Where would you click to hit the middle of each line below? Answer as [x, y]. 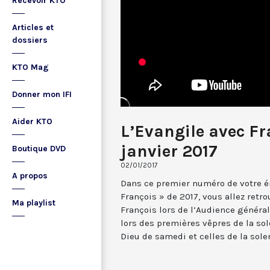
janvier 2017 [169, 151]
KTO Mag [30, 67]
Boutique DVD [39, 149]
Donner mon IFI [42, 94]
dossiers [30, 40]
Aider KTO [32, 121]
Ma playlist [34, 203]
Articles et [33, 27]
